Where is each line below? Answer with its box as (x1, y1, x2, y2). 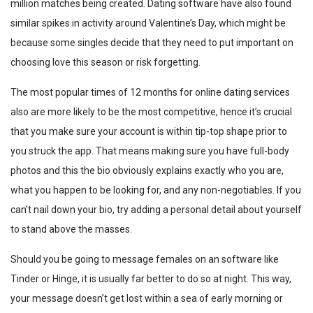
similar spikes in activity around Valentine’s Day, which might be (10, 17, 286, 29)
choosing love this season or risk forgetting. (10, 56, 201, 68)
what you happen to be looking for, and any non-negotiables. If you (10, 184, 301, 196)
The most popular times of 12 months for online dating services (10, 86, 290, 98)
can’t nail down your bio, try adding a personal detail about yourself (10, 203, 302, 215)
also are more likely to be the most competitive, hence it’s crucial (10, 105, 292, 117)
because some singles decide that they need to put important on (10, 36, 293, 48)
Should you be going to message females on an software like (10, 253, 279, 265)
